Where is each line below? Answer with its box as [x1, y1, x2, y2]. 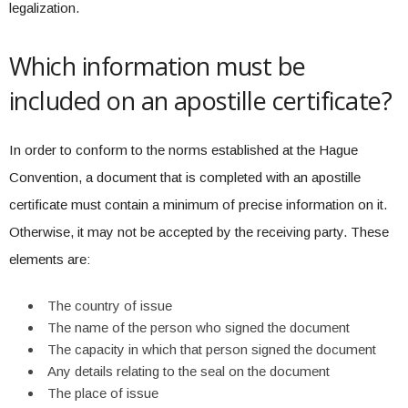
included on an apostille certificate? [9, 84, 393, 117]
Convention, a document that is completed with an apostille [9, 169, 361, 185]
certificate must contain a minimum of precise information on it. [9, 197, 387, 212]
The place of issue [47, 385, 158, 401]
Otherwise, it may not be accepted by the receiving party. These [9, 224, 389, 240]
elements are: [9, 251, 90, 267]
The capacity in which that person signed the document [47, 342, 376, 357]
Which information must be [9, 49, 306, 83]
